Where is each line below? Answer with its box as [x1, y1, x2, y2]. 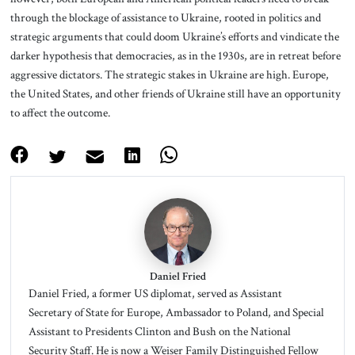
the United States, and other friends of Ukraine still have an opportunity [10, 85, 341, 101]
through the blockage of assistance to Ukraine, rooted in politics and [10, 9, 321, 25]
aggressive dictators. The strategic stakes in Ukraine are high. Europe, [10, 66, 329, 82]
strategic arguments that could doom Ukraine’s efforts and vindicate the [10, 28, 339, 44]
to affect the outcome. [10, 104, 110, 120]
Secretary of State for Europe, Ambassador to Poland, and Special [28, 303, 324, 320]
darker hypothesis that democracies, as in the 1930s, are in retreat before [10, 47, 341, 63]
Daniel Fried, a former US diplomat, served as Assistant [28, 284, 282, 301]
